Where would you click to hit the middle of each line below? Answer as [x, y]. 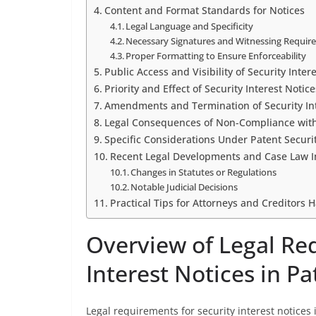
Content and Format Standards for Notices [204, 10]
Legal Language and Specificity [190, 26]
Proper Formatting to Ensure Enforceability [216, 56]
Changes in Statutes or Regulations [204, 172]
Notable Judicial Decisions [184, 187]
